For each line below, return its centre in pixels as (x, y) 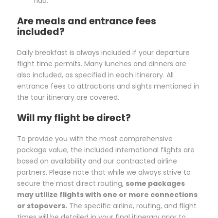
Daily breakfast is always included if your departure (103, 53)
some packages (155, 184)
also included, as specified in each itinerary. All (95, 75)
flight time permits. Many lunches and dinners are (102, 64)
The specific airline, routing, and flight (132, 206)
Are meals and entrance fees (87, 21)
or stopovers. (42, 206)
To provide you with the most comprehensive (95, 139)
